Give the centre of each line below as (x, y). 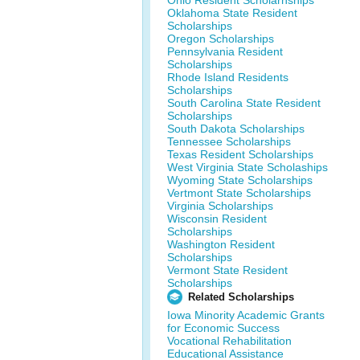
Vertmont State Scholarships (239, 193)
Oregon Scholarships (221, 39)
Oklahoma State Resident (232, 13)
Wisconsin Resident (217, 219)
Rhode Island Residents (228, 77)
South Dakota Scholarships (236, 129)
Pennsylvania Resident (225, 51)
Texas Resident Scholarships (240, 154)
